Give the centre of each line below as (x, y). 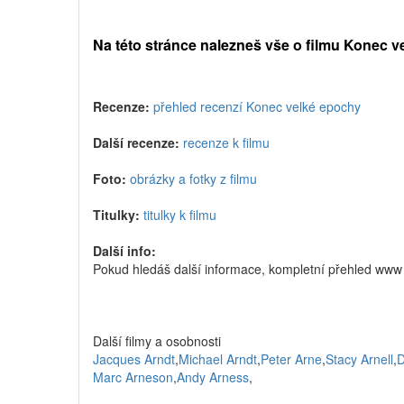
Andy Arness (213, 377)
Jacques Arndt (134, 359)
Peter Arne (291, 359)
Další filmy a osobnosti (157, 341)
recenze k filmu (226, 142)
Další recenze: (136, 142)
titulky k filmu (180, 215)
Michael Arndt (218, 359)
